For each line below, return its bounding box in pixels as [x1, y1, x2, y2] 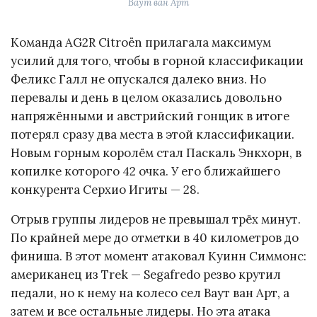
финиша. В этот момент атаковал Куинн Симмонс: [11, 248, 306, 265]
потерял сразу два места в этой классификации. [11, 126, 294, 142]
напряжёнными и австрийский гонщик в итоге [11, 108, 289, 124]
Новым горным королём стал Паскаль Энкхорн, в [11, 144, 301, 161]
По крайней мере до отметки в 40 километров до [11, 230, 299, 246]
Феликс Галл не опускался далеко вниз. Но [11, 71, 266, 87]
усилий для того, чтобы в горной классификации [11, 52, 304, 69]
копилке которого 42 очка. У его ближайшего [11, 163, 280, 179]
